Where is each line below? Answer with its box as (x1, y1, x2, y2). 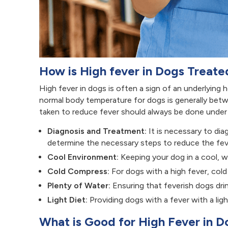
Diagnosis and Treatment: (47, 126, 147, 136)
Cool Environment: (47, 152, 119, 162)
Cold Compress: (47, 166, 109, 177)
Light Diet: (47, 195, 88, 205)
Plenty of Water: (47, 181, 110, 191)
